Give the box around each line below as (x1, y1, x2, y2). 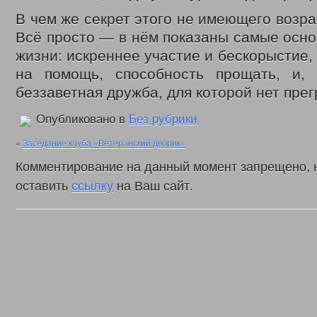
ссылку (71, 175, 113, 194)
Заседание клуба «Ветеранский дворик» (23, 137, 185, 149)
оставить (16, 175, 71, 194)
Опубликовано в (33, 113, 129, 126)
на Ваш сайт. (113, 175, 193, 194)
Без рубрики (129, 113, 197, 126)
